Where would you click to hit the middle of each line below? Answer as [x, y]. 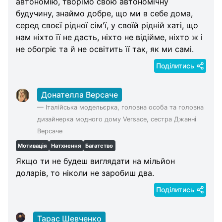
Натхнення [66, 146]
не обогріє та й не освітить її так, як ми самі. [105, 49]
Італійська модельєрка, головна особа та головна [124, 108]
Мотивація [32, 146]
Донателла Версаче [79, 95]
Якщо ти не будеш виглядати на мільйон [95, 161]
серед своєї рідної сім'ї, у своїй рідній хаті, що [107, 26]
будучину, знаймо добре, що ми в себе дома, [104, 14]
